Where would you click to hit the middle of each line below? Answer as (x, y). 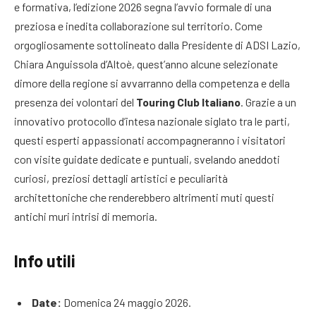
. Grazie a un (268, 102)
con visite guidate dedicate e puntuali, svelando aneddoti (147, 159)
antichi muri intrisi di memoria (84, 216)
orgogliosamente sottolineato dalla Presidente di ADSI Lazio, (157, 44)
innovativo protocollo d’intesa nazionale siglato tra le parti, (152, 121)
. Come (246, 25)
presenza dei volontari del (75, 102)
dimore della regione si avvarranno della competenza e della (152, 83)
